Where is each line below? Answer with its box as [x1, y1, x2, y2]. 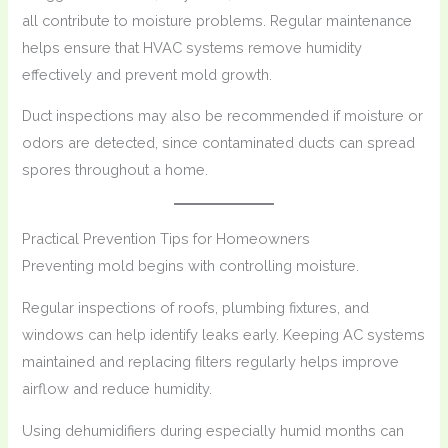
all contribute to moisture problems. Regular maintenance [22, 11, 413, 29]
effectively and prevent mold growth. [22, 65, 273, 83]
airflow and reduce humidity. [22, 379, 213, 397]
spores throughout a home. [22, 161, 209, 179]
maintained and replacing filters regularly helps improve [22, 352, 400, 370]
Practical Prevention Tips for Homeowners [22, 230, 311, 248]
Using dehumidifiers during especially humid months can [22, 421, 405, 439]
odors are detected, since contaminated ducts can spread [22, 134, 416, 152]
